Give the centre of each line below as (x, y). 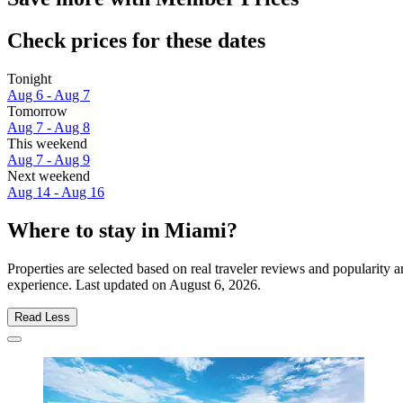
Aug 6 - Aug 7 (49, 95)
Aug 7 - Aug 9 (49, 160)
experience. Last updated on (88, 284)
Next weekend (49, 176)
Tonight (29, 79)
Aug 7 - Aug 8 (49, 128)
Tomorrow (37, 112)
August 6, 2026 (213, 284)
